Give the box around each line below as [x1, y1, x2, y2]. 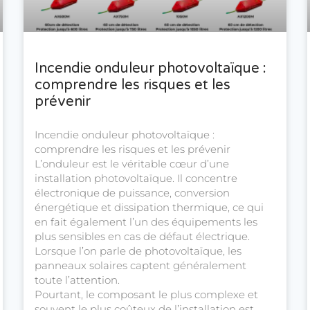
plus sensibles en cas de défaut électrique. [35, 230, 250, 244]
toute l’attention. [35, 273, 120, 287]
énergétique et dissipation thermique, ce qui [35, 201, 264, 215]
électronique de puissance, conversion [35, 186, 230, 200]
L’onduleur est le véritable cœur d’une [35, 157, 229, 171]
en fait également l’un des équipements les [35, 215, 257, 229]
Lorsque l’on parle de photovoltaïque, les [35, 244, 241, 258]
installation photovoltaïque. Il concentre [35, 172, 237, 185]
